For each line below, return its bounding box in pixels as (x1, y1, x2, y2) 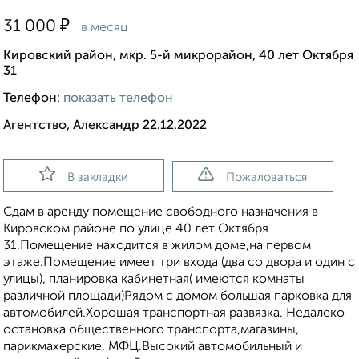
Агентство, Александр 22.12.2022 (3, 119, 207, 133)
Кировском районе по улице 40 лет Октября (3, 223, 268, 236)
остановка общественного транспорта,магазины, (3, 324, 299, 337)
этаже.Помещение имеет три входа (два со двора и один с (3, 256, 355, 270)
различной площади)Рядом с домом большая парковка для (3, 290, 352, 304)
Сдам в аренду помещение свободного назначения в (3, 206, 318, 220)
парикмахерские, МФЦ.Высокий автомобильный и (3, 341, 302, 354)
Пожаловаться (226, 171, 308, 184)
